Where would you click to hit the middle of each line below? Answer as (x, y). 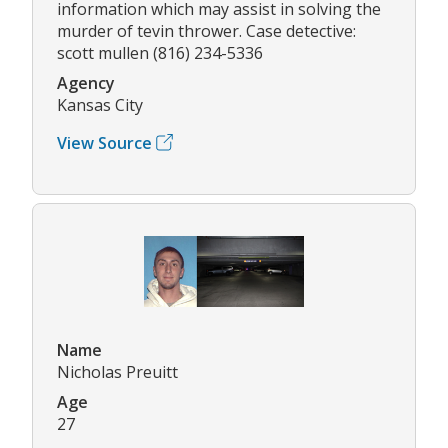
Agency (86, 82)
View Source (104, 142)
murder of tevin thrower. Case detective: (206, 30)
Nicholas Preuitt (117, 371)
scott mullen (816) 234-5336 (160, 52)
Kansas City (100, 104)
